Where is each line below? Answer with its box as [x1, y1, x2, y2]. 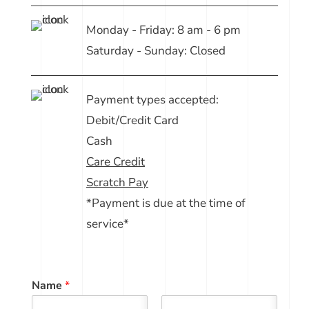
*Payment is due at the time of [86, 195, 246, 212]
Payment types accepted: [86, 92, 219, 108]
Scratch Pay [86, 175, 148, 191]
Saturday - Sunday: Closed [86, 43, 226, 59]
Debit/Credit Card [86, 112, 179, 129]
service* [86, 216, 129, 232]
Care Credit [86, 154, 145, 170]
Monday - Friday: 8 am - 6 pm [86, 22, 241, 39]
